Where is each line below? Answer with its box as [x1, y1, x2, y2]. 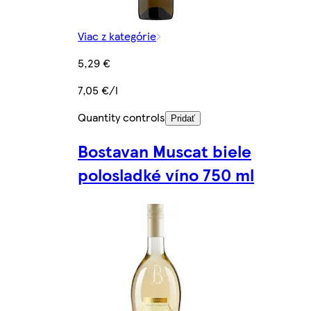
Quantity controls [78, 108, 165, 125]
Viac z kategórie [78, 27, 156, 44]
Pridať [171, 112, 195, 124]
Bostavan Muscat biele [78, 139, 251, 163]
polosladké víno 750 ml [78, 162, 254, 187]
